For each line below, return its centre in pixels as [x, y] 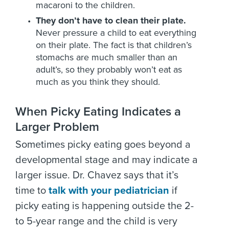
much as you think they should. [98, 82]
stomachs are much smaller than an [107, 57]
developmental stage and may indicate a [107, 160]
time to [32, 191]
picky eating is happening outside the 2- [105, 206]
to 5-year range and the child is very [96, 221]
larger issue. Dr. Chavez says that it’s [97, 175]
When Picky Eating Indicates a [98, 112]
